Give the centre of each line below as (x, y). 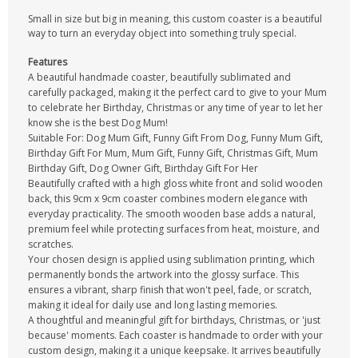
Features (48, 62)
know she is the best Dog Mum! (98, 123)
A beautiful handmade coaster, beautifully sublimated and (159, 77)
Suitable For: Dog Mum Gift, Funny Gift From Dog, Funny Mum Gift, (175, 138)
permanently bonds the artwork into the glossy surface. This (163, 274)
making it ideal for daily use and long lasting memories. (153, 305)
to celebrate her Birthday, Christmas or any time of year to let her (175, 107)
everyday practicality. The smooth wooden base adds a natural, (172, 214)
